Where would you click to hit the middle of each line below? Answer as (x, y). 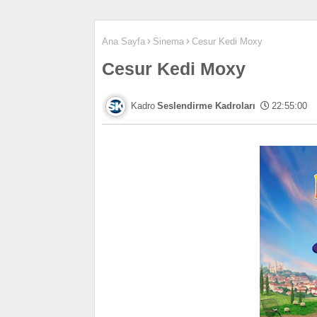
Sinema (168, 41)
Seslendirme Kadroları (206, 106)
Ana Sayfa (123, 41)
